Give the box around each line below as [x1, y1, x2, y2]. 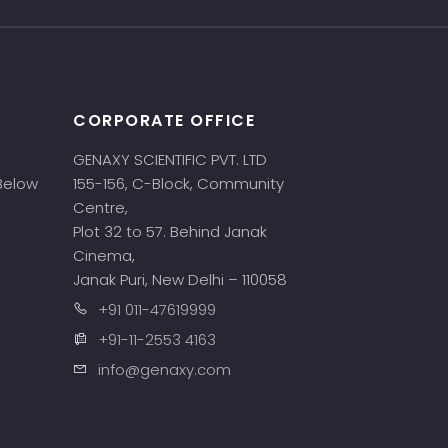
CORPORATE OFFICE [73, 109, 255, 132]
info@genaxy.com [98, 359, 231, 380]
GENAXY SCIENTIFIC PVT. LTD [73, 149, 267, 170]
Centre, [73, 197, 132, 218]
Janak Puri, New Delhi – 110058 [73, 269, 287, 290]
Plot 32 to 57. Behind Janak [73, 221, 267, 242]
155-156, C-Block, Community [73, 173, 284, 194]
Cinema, [73, 245, 139, 266]
